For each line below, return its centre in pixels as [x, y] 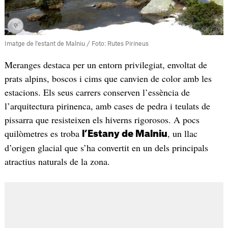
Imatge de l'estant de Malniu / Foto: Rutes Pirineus [76, 44]
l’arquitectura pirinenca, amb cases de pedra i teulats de [107, 106]
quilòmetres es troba [43, 134]
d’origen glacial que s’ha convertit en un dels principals [106, 148]
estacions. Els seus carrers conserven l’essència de [97, 92]
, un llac [182, 134]
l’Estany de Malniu [124, 134]
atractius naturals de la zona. [57, 162]
